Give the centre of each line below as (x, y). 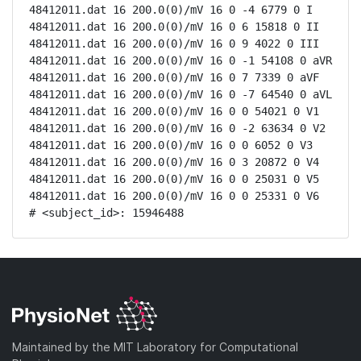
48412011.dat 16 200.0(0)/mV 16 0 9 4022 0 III (174, 44)
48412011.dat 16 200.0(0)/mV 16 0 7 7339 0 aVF (174, 77)
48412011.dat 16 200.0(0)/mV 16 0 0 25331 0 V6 (174, 196)
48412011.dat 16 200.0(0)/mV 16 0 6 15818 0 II (174, 27)
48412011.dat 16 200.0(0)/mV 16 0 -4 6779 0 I (171, 10)
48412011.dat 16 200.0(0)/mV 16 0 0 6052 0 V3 (171, 145)
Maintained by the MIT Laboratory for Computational (155, 346)
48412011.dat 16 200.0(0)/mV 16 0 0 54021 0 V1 (174, 111)
